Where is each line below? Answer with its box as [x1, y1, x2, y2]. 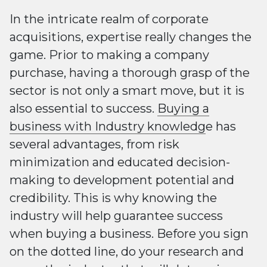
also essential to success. [10, 101, 157, 116]
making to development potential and [10, 172, 234, 187]
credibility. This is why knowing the [10, 190, 217, 205]
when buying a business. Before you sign [10, 226, 249, 241]
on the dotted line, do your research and [10, 244, 244, 259]
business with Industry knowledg [10, 119, 206, 133]
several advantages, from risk [10, 136, 179, 151]
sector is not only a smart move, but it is [10, 83, 244, 98]
